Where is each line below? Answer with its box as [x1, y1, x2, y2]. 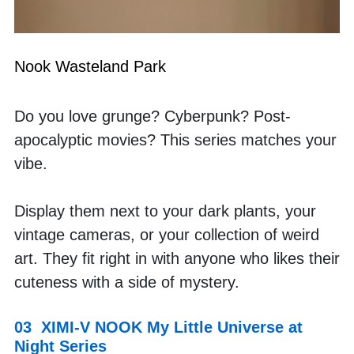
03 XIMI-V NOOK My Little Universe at [14, 318, 303, 336]
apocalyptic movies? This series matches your [14, 130, 337, 149]
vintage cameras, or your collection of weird [14, 225, 319, 243]
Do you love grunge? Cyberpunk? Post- [14, 107, 291, 125]
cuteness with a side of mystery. [14, 273, 239, 291]
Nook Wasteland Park [14, 57, 166, 75]
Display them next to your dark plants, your [14, 201, 316, 220]
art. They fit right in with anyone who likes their [14, 249, 340, 267]
